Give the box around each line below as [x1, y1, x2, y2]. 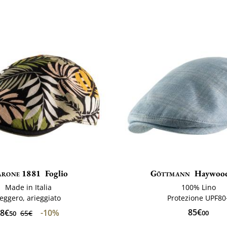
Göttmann [150, 168, 191, 179]
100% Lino [181, 182, 216, 193]
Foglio [45, 168, 68, 179]
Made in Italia [5, 182, 52, 193]
